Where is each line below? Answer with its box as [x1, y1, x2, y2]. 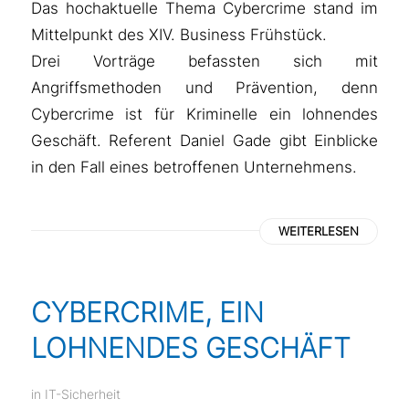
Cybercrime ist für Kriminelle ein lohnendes [30, 103, 379, 123]
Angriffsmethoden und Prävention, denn [30, 77, 379, 97]
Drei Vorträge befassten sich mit [30, 50, 379, 70]
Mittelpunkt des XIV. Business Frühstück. [30, 24, 327, 44]
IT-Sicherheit [44, 385, 121, 402]
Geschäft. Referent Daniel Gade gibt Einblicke [30, 130, 379, 150]
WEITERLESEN [278, 223, 360, 238]
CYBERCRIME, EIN [30, 295, 264, 329]
